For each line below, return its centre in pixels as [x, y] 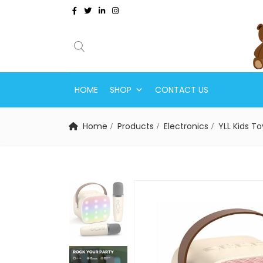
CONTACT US [182, 90]
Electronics [186, 126]
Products [136, 126]
